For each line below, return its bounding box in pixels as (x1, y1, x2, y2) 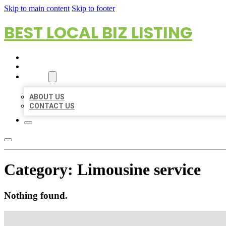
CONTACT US (29, 102, 75, 110)
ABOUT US (29, 93, 65, 101)
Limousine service (77, 160, 201, 179)
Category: (4, 160, 77, 179)
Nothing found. (4, 190, 68, 201)
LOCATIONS (24, 63, 64, 71)
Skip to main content (4, 4, 70, 13)
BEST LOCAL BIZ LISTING (4, 21, 192, 44)
